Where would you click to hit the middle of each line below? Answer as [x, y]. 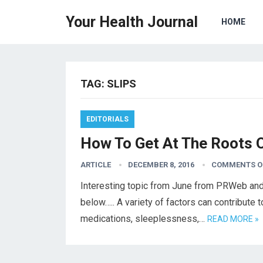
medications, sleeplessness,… [144, 219]
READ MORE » [233, 219]
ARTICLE [96, 165]
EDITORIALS [107, 119]
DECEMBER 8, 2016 [161, 165]
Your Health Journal [132, 22]
